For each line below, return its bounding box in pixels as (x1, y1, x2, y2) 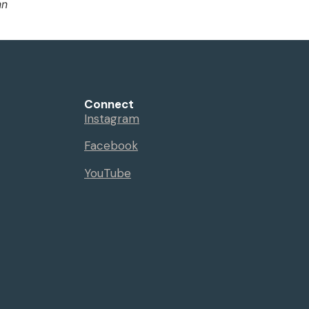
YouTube (84, 165, 131, 181)
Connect (84, 97, 134, 112)
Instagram (84, 111, 139, 126)
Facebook (84, 138, 138, 154)
